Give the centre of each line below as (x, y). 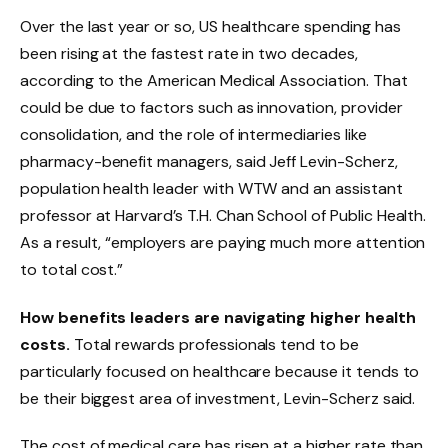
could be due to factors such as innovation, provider (211, 107)
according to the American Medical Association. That (214, 80)
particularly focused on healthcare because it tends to (220, 371)
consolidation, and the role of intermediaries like (193, 134)
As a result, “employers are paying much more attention (223, 242)
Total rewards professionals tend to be (216, 344)
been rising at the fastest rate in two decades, (189, 53)
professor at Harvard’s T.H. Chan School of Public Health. (223, 215)
